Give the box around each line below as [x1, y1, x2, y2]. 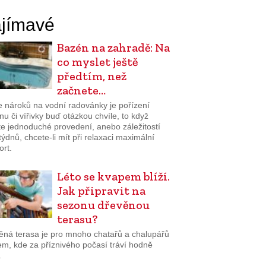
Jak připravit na [56, 183, 145, 198]
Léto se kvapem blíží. [56, 169, 170, 184]
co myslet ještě [56, 55, 138, 69]
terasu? [56, 212, 97, 227]
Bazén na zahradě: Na [56, 40, 170, 55]
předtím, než [56, 69, 126, 83]
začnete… [56, 83, 106, 97]
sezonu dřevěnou [56, 198, 150, 213]
